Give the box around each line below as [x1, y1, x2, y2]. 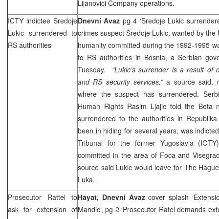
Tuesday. [78, 64, 112, 74]
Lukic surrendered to [8, 27, 77, 38]
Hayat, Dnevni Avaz [78, 192, 149, 202]
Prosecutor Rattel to [8, 192, 77, 202]
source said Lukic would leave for [78, 162, 184, 172]
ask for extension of [8, 204, 77, 214]
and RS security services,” [78, 76, 163, 87]
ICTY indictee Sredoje [8, 15, 77, 25]
